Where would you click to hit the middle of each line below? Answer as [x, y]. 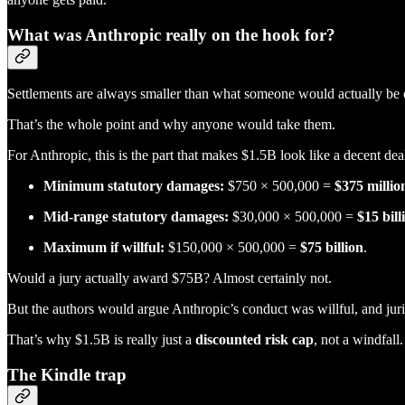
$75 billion [332, 248]
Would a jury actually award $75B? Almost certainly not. [170, 278]
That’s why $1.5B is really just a [101, 340]
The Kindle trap [67, 375]
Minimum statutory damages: [134, 186]
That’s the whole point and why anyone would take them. [171, 125]
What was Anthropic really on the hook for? [171, 34]
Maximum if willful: [104, 248]
